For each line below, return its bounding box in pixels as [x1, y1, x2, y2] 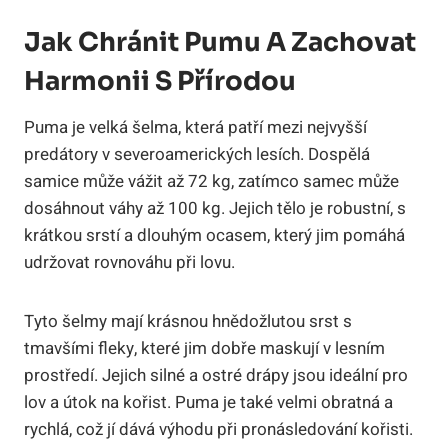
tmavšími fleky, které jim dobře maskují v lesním [24, 336, 385, 362]
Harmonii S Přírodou [24, 65, 296, 99]
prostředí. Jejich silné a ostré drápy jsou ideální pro [24, 363, 408, 389]
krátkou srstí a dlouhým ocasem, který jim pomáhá [24, 223, 405, 249]
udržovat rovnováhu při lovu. [24, 250, 235, 276]
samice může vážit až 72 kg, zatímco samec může [24, 169, 399, 195]
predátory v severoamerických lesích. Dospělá [24, 142, 370, 168]
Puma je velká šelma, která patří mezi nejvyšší [24, 115, 367, 141]
